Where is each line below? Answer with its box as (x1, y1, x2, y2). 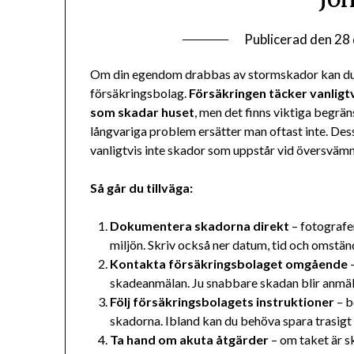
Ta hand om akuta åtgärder (110, 332, 269, 348)
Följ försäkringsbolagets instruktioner (110, 294, 335, 310)
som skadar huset (90, 104, 195, 120)
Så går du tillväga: (90, 180, 194, 196)
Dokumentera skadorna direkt (110, 218, 290, 234)
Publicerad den (243, 31, 334, 48)
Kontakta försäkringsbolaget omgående (110, 256, 348, 272)
